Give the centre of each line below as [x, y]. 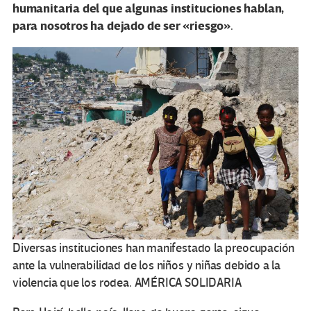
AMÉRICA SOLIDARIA [188, 283]
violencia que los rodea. [72, 283]
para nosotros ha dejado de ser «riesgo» [121, 26]
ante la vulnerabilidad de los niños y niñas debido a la [147, 266]
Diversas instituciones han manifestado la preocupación [154, 249]
